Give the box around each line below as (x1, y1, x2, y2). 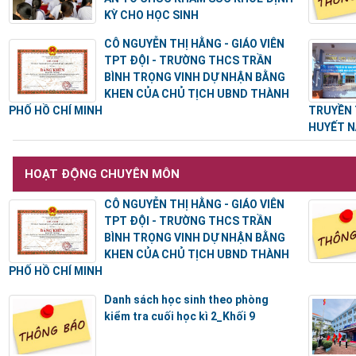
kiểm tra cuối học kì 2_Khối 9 (104, 310, 256, 323)
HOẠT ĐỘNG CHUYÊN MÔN (25, 167, 180, 182)
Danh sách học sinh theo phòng (104, 293, 269, 307)
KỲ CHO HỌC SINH (104, 9, 199, 22)
